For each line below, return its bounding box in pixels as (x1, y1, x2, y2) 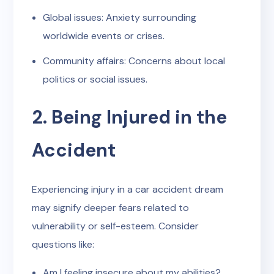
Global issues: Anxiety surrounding (43, 11, 196, 24)
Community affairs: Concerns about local (43, 54, 225, 67)
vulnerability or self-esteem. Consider (32, 220, 199, 232)
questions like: (32, 238, 95, 251)
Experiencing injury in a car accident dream (32, 183, 224, 196)
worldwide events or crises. (43, 29, 165, 42)
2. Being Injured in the (32, 105, 228, 129)
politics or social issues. (43, 73, 147, 86)
